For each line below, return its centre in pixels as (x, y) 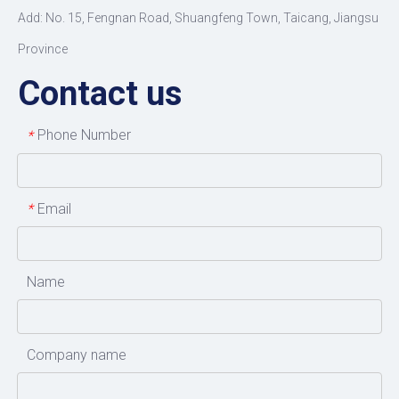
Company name (77, 355)
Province (43, 49)
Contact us (100, 93)
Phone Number (84, 134)
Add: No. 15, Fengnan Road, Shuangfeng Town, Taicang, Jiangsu (198, 17)
